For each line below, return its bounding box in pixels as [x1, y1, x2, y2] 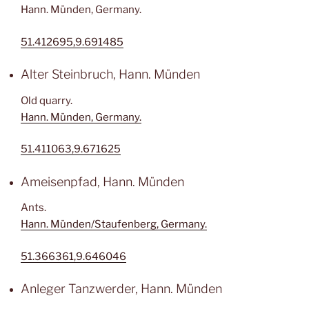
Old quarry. [21, 94, 72, 107]
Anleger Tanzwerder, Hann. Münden [21, 281, 222, 296]
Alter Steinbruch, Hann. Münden [21, 67, 200, 81]
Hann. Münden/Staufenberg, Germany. [21, 218, 207, 230]
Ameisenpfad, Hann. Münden [21, 174, 184, 189]
